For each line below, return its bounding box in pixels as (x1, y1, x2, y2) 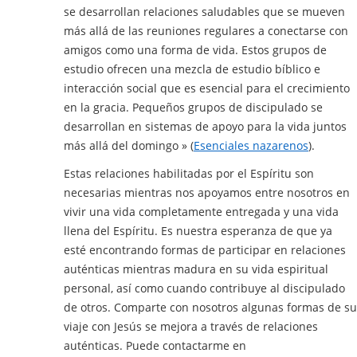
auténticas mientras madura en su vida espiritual (64, 261, 328, 277)
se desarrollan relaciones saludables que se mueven (64, 3, 345, 19)
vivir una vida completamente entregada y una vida (64, 203, 339, 219)
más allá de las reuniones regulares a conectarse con (64, 22, 348, 38)
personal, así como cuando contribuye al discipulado (64, 280, 345, 296)
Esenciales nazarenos (194, 137, 308, 153)
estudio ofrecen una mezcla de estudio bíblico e (64, 61, 320, 76)
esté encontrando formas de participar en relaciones (64, 241, 346, 257)
